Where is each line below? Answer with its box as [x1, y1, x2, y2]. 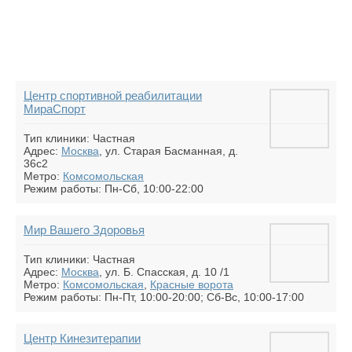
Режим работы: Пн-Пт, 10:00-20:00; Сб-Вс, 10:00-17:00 [24, 291, 304, 303]
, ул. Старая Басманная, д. [99, 145, 238, 157]
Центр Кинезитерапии [24, 332, 141, 345]
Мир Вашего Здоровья [24, 223, 145, 236]
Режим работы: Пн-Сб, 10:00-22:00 [24, 182, 203, 195]
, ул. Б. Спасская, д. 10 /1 [99, 266, 229, 278]
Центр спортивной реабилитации [24, 89, 202, 102]
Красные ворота [150, 278, 233, 291]
